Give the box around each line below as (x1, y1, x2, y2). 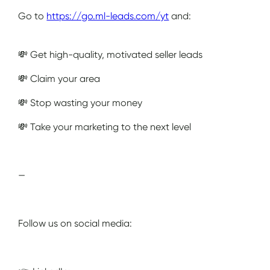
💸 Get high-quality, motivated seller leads (18, 48, 203, 60)
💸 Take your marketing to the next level (18, 121, 192, 133)
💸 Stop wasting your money (18, 96, 145, 108)
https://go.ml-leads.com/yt (46, 10, 169, 22)
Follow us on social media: (18, 217, 133, 229)
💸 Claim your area (18, 72, 101, 84)
